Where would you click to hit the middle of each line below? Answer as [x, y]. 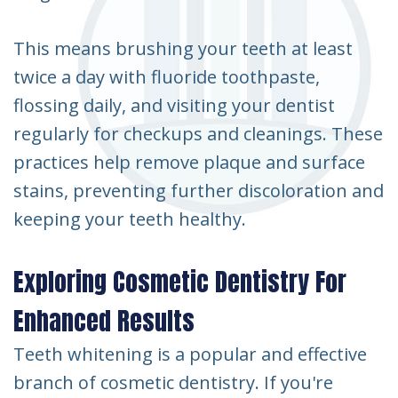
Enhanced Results [104, 320]
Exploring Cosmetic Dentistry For [180, 281]
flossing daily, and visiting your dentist [174, 105]
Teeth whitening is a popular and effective [190, 354]
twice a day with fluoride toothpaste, [167, 76]
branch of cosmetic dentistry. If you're [173, 382]
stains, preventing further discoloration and [199, 190]
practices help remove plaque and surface [189, 162]
